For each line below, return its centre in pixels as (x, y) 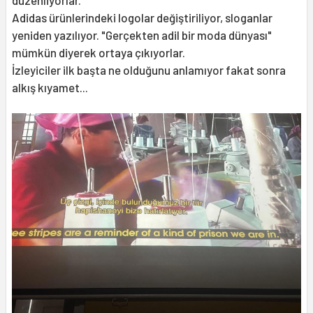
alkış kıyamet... (50, 87)
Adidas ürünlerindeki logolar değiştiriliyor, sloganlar (142, 17)
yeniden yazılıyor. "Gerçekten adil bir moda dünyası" (142, 35)
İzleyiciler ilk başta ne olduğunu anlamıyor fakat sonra (149, 70)
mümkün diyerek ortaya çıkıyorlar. (99, 52)
